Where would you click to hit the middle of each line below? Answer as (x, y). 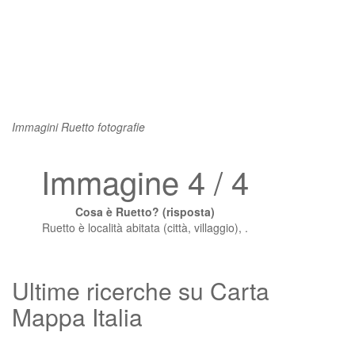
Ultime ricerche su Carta (141, 290)
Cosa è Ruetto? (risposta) (145, 212)
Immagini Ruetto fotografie (78, 127)
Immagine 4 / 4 (145, 181)
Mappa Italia (77, 317)
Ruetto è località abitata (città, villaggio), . (145, 227)
